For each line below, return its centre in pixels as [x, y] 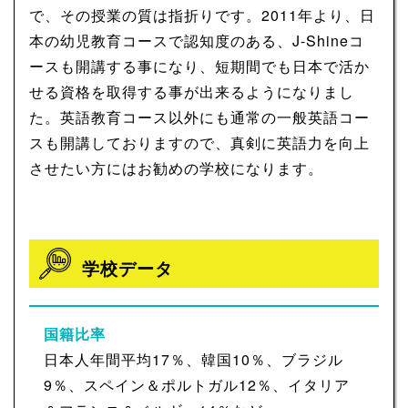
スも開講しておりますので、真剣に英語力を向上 [199, 143]
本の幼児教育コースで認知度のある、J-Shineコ [197, 41]
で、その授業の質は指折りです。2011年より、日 [202, 15]
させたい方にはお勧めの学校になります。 [176, 168]
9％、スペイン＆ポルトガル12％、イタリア [197, 385]
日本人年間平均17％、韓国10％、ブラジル [194, 360]
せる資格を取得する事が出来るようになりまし [192, 92]
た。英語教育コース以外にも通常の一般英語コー [199, 117]
